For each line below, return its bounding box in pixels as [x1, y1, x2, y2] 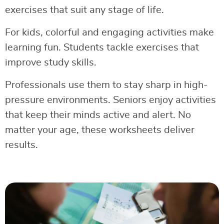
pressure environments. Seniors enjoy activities [5, 94, 216, 105]
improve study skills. [5, 57, 96, 67]
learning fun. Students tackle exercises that [5, 42, 199, 52]
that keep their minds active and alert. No [5, 109, 191, 120]
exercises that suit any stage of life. [5, 4, 164, 15]
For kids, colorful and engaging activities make [5, 27, 214, 37]
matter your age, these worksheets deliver [5, 124, 194, 135]
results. [5, 139, 38, 150]
